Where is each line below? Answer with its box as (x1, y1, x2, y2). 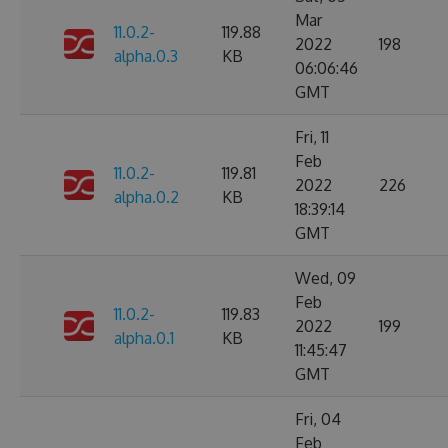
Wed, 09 (295, 268, 356, 288)
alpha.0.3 (114, 46, 178, 66)
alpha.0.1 (114, 328, 174, 348)
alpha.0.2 (114, 187, 179, 207)
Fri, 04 (295, 409, 341, 429)
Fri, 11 (295, 127, 329, 147)
